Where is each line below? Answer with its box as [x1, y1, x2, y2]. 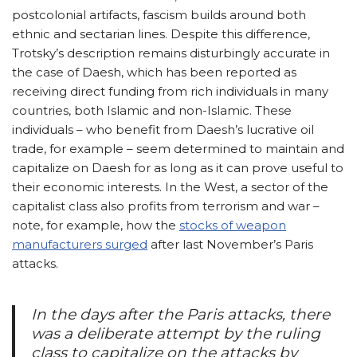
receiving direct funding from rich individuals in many [12, 83, 328, 99]
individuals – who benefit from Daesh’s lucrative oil [12, 121, 314, 137]
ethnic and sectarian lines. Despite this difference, [12, 25, 310, 41]
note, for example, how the [12, 217, 179, 233]
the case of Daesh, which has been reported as [12, 64, 296, 80]
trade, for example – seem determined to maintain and [12, 140, 344, 156]
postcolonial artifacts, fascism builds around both [12, 6, 306, 22]
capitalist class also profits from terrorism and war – [12, 198, 320, 214]
